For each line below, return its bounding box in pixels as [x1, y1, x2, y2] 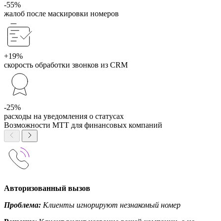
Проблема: [4, 200, 41, 209]
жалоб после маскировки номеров [4, 9, 119, 18]
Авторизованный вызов [4, 184, 90, 192]
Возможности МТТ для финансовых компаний [4, 120, 162, 129]
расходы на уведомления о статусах [4, 111, 124, 120]
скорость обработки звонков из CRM [4, 60, 128, 69]
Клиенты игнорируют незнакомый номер [41, 200, 181, 209]
